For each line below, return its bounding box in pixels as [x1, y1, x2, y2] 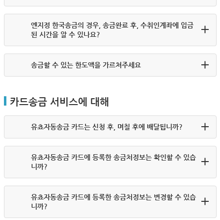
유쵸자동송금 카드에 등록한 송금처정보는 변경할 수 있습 [30, 193, 196, 201]
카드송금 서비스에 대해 [9, 96, 109, 108]
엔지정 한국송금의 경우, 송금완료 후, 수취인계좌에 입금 [30, 21, 193, 29]
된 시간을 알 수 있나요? [30, 30, 100, 38]
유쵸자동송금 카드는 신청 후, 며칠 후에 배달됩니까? [30, 123, 183, 131]
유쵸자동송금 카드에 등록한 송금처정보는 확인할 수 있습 [30, 153, 196, 161]
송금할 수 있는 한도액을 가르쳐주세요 [30, 61, 141, 69]
